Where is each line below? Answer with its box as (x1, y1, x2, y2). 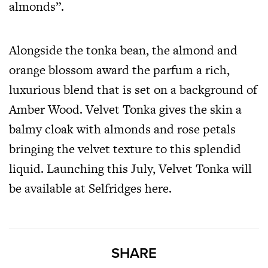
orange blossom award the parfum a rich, (9, 60, 230, 78)
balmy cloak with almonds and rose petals (9, 120, 236, 138)
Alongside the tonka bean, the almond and (9, 41, 237, 59)
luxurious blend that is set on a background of (9, 80, 257, 98)
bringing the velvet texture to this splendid (9, 139, 241, 157)
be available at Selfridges (9, 179, 145, 197)
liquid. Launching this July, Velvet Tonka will (9, 159, 252, 177)
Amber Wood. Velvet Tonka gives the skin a (9, 100, 242, 118)
